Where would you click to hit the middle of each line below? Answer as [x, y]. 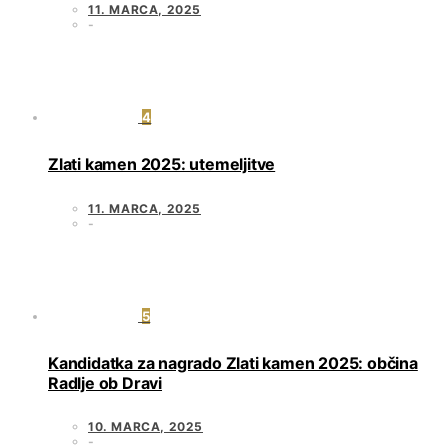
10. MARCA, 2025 [145, 427]
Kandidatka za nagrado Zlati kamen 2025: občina [233, 362]
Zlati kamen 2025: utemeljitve [162, 164]
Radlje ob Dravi [105, 382]
